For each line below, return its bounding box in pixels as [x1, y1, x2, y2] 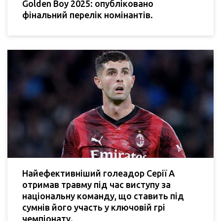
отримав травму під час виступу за [22, 180, 171, 190]
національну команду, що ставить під [22, 191, 184, 201]
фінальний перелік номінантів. [22, 9, 153, 20]
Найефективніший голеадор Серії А [22, 168, 175, 179]
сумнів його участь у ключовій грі [22, 202, 165, 213]
